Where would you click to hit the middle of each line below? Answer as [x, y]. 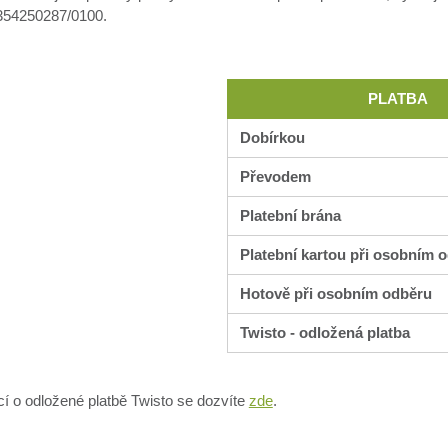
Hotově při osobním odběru [335, 294]
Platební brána [290, 216]
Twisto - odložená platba [324, 333]
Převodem [275, 177]
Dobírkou [272, 138]
